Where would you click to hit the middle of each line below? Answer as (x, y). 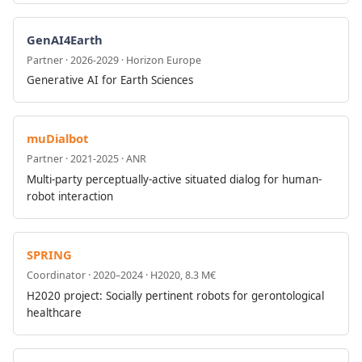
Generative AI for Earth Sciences (110, 80)
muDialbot (57, 139)
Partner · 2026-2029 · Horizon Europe (114, 60)
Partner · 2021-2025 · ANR (86, 159)
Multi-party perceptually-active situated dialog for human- (174, 180)
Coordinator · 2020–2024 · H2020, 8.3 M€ (121, 276)
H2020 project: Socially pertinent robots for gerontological (175, 295)
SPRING (49, 255)
